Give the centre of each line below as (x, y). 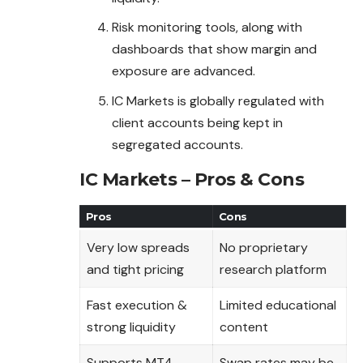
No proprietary (264, 248)
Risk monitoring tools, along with (207, 28)
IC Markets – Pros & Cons (192, 179)
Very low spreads (138, 248)
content (244, 327)
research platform (273, 270)
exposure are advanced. (184, 71)
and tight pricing (135, 270)
